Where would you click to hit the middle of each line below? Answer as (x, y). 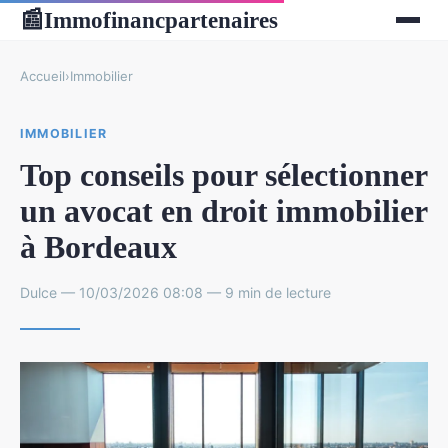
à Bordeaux (98, 246)
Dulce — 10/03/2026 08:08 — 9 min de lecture (175, 292)
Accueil (42, 76)
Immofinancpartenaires (161, 19)
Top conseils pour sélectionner (223, 174)
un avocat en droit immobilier (223, 210)
